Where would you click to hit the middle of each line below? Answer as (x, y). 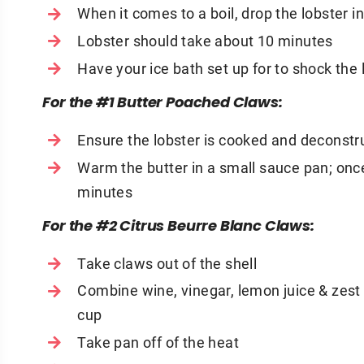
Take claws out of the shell (167, 263)
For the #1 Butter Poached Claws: (162, 104)
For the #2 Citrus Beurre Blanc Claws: (178, 227)
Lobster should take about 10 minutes (205, 41)
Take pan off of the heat (158, 342)
